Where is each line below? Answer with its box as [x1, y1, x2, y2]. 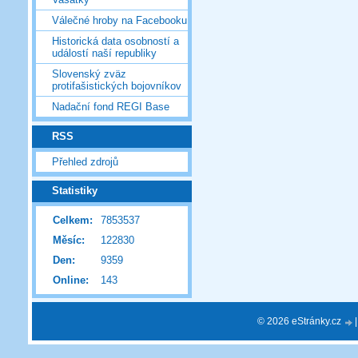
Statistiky [52, 185, 97, 197]
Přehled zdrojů [52, 155, 118, 168]
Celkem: [53, 214, 93, 227]
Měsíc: [53, 234, 85, 247]
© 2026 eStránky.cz [257, 316, 344, 326]
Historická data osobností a [52, 35, 179, 48]
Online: [53, 274, 89, 287]
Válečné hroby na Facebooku [52, 14, 187, 27]
